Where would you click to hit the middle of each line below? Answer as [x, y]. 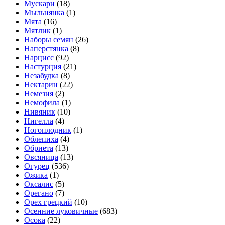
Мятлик [37, 31]
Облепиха [41, 139]
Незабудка [41, 76]
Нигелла [39, 121]
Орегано [39, 193]
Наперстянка [46, 49]
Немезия [39, 94]
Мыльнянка [44, 13]
